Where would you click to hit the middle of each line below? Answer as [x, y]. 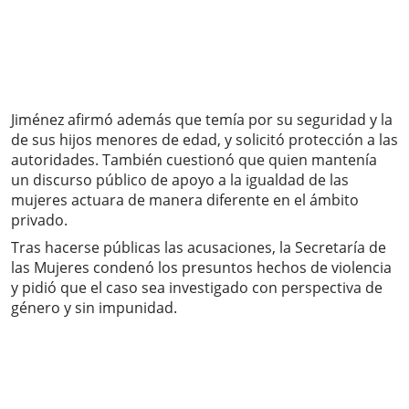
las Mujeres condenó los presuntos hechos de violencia [201, 268]
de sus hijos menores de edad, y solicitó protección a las [204, 140]
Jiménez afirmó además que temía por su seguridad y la [202, 120]
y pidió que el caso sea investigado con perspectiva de [197, 288]
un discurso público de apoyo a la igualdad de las [180, 180]
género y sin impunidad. [94, 308]
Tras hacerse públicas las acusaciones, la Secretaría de [199, 248]
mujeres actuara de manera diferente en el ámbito [185, 200]
